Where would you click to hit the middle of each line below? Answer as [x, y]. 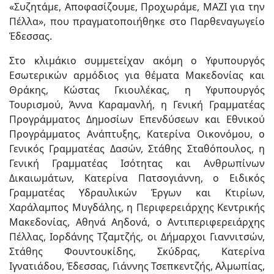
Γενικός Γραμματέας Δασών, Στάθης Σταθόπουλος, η [137, 149]
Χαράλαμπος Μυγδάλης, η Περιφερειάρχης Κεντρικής [137, 208]
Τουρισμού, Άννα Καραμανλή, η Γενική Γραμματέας [137, 105]
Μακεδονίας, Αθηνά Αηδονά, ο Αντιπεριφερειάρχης [137, 222]
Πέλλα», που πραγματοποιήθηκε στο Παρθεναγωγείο [137, 22]
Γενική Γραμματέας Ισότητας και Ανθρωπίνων [137, 164]
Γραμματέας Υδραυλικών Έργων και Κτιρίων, [137, 193]
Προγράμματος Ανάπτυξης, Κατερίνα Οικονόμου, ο [137, 134]
